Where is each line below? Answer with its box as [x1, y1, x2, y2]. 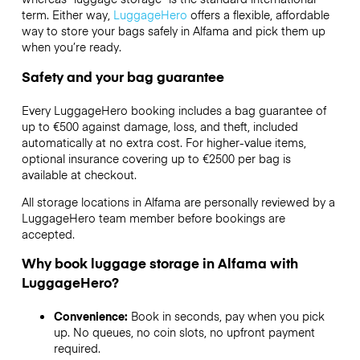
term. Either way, [21, 6, 113, 23]
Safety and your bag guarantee [21, 66, 224, 86]
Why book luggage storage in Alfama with [21, 253, 298, 273]
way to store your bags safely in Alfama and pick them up [21, 22, 325, 39]
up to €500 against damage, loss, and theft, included [21, 117, 298, 134]
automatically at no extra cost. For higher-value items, [21, 133, 306, 150]
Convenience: [53, 308, 131, 325]
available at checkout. [21, 166, 137, 182]
